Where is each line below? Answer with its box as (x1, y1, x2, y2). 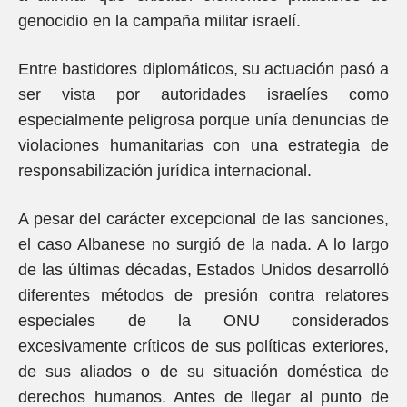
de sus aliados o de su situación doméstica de (18, 362, 389, 381)
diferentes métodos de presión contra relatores (18, 286, 389, 304)
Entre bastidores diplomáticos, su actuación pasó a (18, 60, 389, 78)
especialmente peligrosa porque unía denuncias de (18, 111, 389, 129)
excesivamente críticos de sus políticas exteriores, (18, 337, 389, 355)
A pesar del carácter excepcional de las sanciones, (18, 210, 389, 228)
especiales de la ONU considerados (18, 312, 389, 330)
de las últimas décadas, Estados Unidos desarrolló (18, 261, 389, 279)
